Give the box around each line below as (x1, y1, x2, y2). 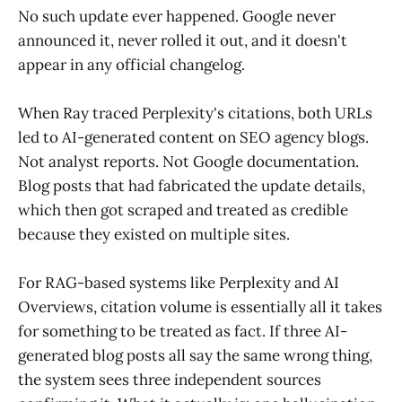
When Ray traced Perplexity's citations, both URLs (18, 103, 372, 124)
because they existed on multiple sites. (18, 224, 290, 245)
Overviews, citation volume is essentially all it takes (18, 297, 382, 318)
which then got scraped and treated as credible (18, 200, 348, 221)
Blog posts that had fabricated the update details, (18, 176, 365, 197)
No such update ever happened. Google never (18, 6, 336, 27)
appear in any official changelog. (18, 55, 245, 75)
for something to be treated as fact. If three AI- (18, 321, 347, 342)
